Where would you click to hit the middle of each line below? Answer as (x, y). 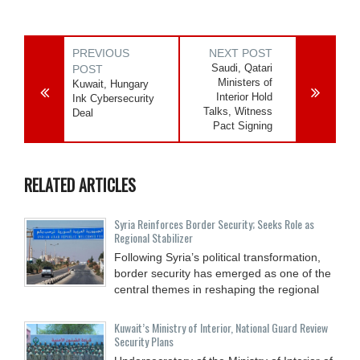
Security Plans (144, 341)
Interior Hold (245, 96)
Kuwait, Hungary (110, 84)
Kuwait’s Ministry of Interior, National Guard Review (221, 327)
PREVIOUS (101, 53)
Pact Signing (243, 125)
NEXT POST (241, 53)
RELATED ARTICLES (80, 184)
